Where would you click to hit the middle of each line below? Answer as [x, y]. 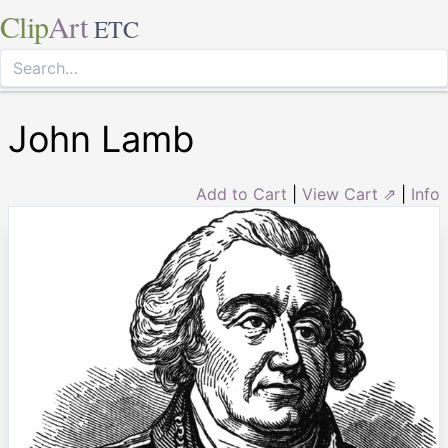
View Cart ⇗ [349, 194]
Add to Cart [241, 194]
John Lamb [101, 139]
